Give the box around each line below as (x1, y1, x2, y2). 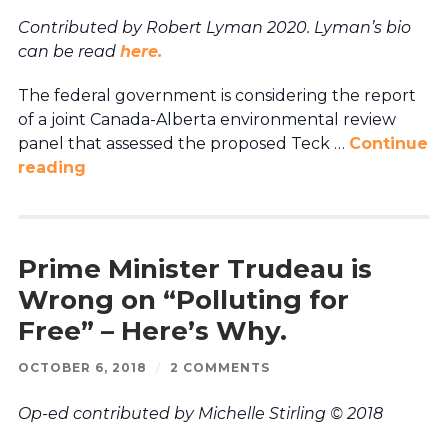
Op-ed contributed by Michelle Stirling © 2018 (17, 403, 383, 423)
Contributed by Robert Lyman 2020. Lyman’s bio (17, 17, 411, 37)
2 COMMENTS (169, 359, 270, 375)
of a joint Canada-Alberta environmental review (17, 109, 396, 129)
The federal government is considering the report (17, 85, 416, 105)
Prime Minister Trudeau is (17, 252, 372, 285)
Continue (348, 133, 428, 153)
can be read (17, 41, 120, 61)
